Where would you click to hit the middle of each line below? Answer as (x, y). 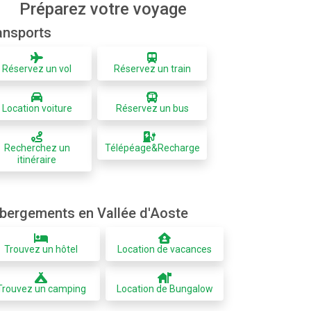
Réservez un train (152, 69)
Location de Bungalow (165, 289)
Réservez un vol (37, 69)
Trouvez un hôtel (41, 249)
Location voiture (37, 108)
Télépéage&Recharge (152, 148)
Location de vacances (165, 249)
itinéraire (37, 160)
